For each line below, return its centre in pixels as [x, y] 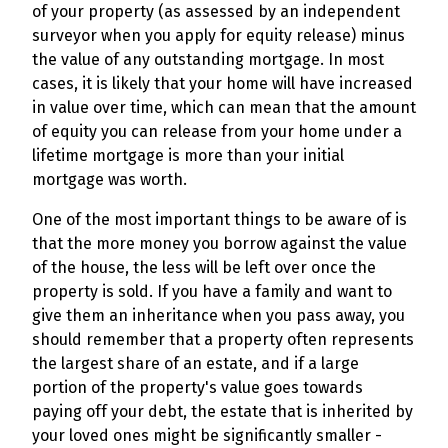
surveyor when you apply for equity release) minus [218, 35]
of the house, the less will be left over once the [204, 267]
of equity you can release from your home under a [217, 131]
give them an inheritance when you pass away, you [218, 315]
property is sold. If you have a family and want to [212, 291]
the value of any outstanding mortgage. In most [208, 59]
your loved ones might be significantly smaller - [207, 435]
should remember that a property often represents [223, 339]
